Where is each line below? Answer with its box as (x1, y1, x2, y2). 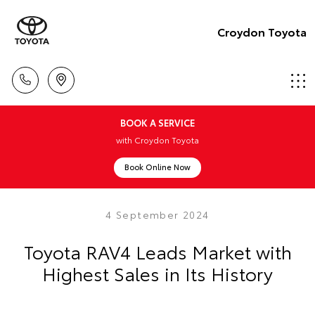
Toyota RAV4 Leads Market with (23, 238, 292, 264)
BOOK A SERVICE (120, 116, 195, 129)
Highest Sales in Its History (42, 260, 273, 286)
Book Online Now (124, 161, 191, 172)
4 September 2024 (105, 207, 210, 221)
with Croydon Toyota (116, 134, 199, 146)
